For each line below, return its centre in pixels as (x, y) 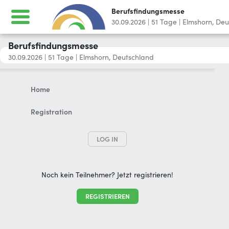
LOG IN (107, 139)
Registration (51, 112)
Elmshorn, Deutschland (117, 58)
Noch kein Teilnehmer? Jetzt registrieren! (107, 175)
